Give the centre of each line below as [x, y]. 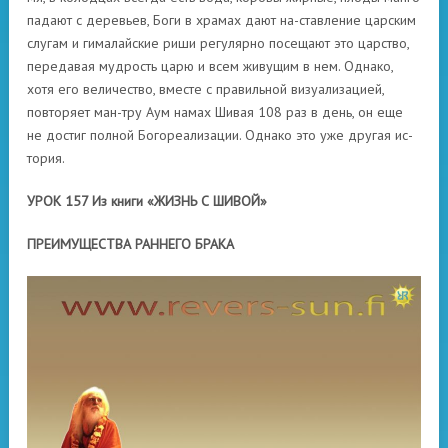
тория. [46, 158]
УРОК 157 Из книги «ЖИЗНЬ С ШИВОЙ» [147, 201]
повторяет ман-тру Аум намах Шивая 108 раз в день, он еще [215, 112]
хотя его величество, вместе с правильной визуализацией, [205, 89]
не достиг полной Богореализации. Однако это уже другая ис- [220, 135]
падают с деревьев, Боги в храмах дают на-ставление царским [221, 20]
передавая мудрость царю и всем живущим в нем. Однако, [210, 66]
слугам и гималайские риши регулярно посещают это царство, [218, 43]
